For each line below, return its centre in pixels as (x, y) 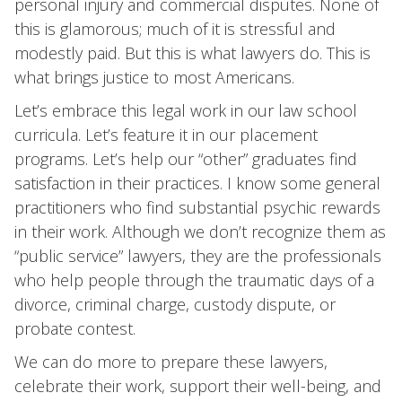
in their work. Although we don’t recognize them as (200, 232)
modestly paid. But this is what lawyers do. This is (192, 53)
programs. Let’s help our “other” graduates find (186, 159)
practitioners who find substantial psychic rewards (197, 207)
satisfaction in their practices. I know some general (197, 183)
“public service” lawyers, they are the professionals (198, 256)
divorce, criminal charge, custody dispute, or (175, 304)
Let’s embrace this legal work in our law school (186, 110)
